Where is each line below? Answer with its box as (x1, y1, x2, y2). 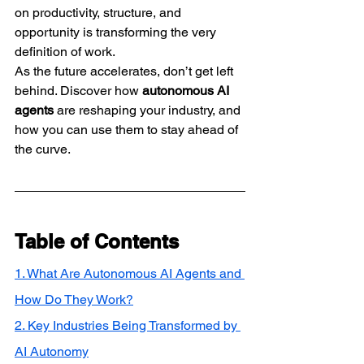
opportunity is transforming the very (15, 24, 219, 40)
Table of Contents (15, 229, 179, 253)
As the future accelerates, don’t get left (15, 63, 236, 79)
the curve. (15, 141, 71, 157)
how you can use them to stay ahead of (15, 121, 241, 137)
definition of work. (15, 43, 115, 59)
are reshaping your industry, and (54, 102, 244, 118)
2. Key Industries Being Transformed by (15, 317, 240, 333)
